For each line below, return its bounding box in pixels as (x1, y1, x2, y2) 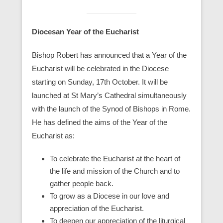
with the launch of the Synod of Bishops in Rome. (32, 104, 191, 113)
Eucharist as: (32, 131, 75, 140)
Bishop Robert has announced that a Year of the (32, 50, 187, 59)
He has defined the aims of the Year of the (32, 117, 167, 126)
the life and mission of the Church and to (50, 166, 180, 175)
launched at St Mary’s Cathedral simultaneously (32, 91, 187, 100)
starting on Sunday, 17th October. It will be (32, 77, 168, 86)
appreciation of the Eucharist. (50, 204, 144, 213)
